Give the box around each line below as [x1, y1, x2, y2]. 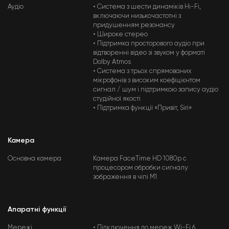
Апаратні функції [8, 206, 66, 213]
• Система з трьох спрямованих [93, 68, 192, 75]
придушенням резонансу [93, 22, 175, 29]
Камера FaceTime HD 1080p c [93, 155, 187, 162]
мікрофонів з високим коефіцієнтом [93, 77, 201, 84]
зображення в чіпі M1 [93, 174, 157, 180]
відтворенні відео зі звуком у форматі [93, 50, 205, 56]
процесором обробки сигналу [93, 165, 189, 171]
